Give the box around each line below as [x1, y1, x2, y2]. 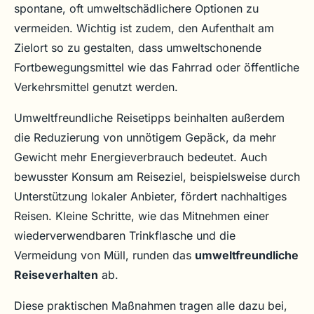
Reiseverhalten [14, 268, 98, 282]
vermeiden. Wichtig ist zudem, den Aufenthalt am [14, 21, 274, 36]
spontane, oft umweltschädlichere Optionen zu [14, 1, 259, 16]
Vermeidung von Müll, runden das [14, 248, 195, 263]
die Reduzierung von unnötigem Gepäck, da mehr [14, 130, 276, 145]
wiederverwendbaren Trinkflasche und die [14, 228, 235, 243]
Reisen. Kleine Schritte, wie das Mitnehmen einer [14, 209, 269, 224]
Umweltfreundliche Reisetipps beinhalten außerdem [14, 111, 285, 125]
